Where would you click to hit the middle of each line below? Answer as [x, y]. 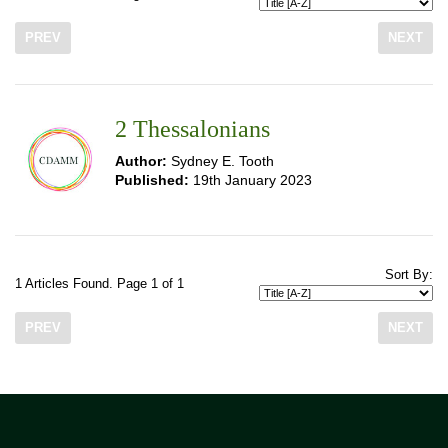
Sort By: [409, 275]
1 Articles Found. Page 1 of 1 [99, 284]
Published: [152, 180]
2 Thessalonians [192, 129]
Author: [141, 161]
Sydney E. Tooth [220, 161]
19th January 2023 [250, 180]
